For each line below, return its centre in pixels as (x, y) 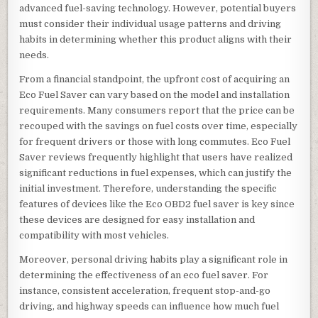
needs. (34, 55)
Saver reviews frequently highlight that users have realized (156, 157)
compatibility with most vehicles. (94, 235)
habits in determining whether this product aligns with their (156, 39)
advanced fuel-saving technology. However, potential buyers (158, 8)
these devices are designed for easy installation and (137, 219)
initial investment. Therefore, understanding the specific (148, 188)
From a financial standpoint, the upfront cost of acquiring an (155, 79)
